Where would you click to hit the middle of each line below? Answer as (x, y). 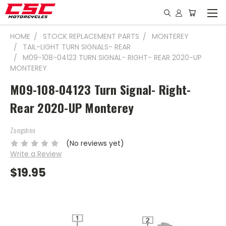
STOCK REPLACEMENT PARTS (91, 36)
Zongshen (23, 130)
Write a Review (36, 154)
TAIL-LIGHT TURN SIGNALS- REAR (77, 47)
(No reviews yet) (95, 143)
